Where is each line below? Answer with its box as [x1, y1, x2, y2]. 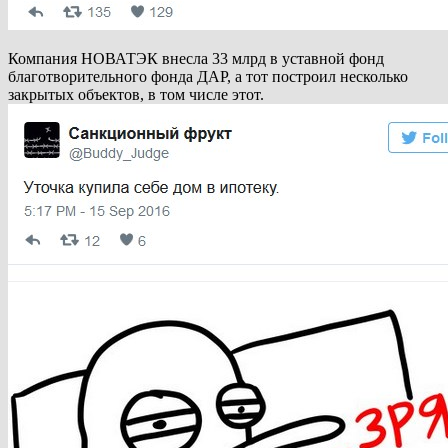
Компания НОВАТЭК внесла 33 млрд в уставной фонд [8, 50, 384, 68]
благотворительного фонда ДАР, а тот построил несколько [8, 68, 408, 86]
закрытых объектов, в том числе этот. [8, 86, 264, 104]
